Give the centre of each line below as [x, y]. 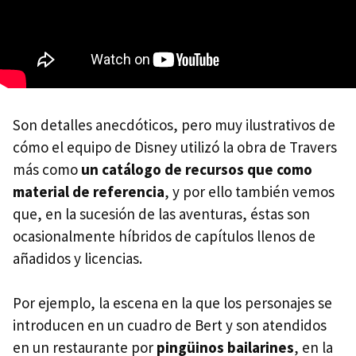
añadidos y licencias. [77, 258]
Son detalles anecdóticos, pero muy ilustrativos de [174, 124]
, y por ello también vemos [250, 191]
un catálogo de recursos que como [197, 169]
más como [47, 169]
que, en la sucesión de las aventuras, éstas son [161, 213]
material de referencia [89, 191]
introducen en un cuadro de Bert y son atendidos [170, 325]
